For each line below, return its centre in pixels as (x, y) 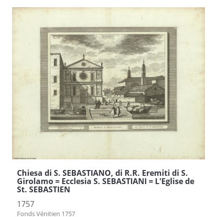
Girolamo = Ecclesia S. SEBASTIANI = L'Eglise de (106, 181)
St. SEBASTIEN (44, 189)
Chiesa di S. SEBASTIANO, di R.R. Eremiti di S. (102, 173)
